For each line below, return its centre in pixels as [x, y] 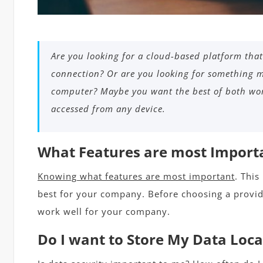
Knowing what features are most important [136, 176]
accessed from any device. [108, 109]
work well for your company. [104, 212]
